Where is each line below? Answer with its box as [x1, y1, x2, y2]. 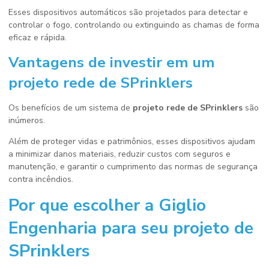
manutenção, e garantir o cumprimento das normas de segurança [8, 161, 258, 172]
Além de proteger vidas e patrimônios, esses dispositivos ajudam [8, 136, 255, 147]
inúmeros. [8, 115, 45, 126]
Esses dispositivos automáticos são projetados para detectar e [8, 7, 248, 18]
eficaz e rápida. [8, 32, 67, 43]
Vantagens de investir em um [8, 52, 214, 73]
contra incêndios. [8, 174, 73, 185]
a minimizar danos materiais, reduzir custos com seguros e [8, 148, 231, 160]
